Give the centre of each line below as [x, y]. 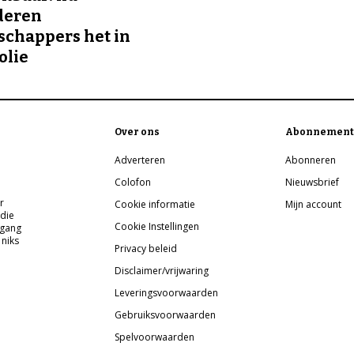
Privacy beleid [146, 249]
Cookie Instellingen [157, 227]
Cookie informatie [155, 205]
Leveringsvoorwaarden [167, 293]
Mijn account [314, 205]
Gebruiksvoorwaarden [166, 315]
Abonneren [311, 160]
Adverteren [140, 160]
